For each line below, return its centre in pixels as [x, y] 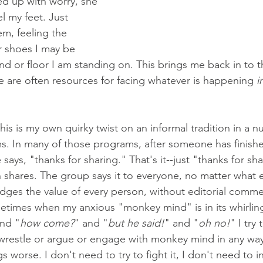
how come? [47, 223]
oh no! [214, 223]
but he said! [136, 223]
